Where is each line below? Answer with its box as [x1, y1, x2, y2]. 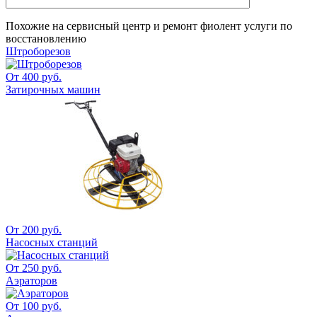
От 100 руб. [6, 299, 62, 312]
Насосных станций [6, 236, 98, 248]
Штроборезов [6, 45, 71, 57]
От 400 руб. [6, 70, 62, 83]
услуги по [241, 19, 292, 32]
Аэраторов [6, 274, 57, 287]
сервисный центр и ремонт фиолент [67, 19, 241, 32]
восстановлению [6, 32, 86, 45]
